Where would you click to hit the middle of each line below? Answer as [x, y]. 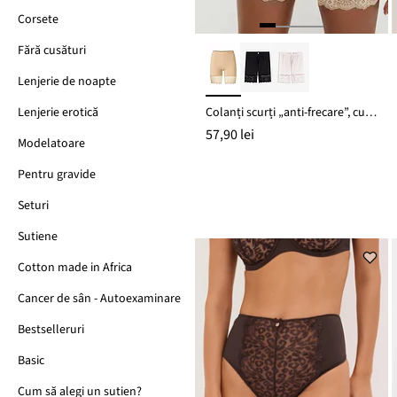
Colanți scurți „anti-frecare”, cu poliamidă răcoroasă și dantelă [371, 112]
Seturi [33, 206]
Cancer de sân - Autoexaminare [99, 299]
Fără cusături [52, 51]
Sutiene [38, 237]
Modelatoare [51, 144]
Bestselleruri [51, 330]
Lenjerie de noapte [67, 82]
